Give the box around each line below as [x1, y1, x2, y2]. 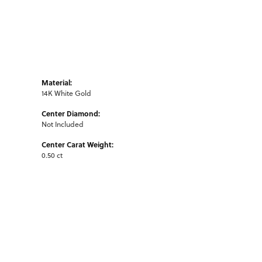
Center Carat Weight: [42, 139, 113, 150]
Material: [42, 77, 72, 88]
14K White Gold [42, 88, 91, 98]
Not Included [42, 119, 84, 129]
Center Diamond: [42, 108, 100, 119]
